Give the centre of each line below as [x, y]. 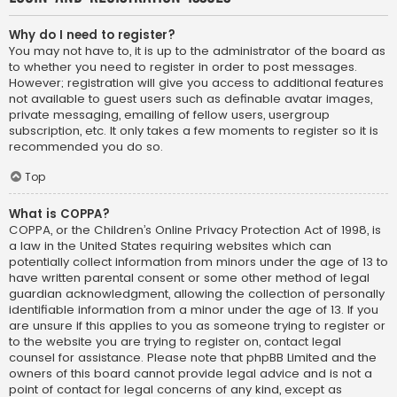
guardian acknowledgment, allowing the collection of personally [197, 294]
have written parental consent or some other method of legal [189, 278]
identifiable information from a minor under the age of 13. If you [194, 310]
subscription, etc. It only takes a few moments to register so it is [194, 131]
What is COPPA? [59, 214]
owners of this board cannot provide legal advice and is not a [191, 374]
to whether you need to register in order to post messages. [183, 67]
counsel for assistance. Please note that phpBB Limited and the [193, 358]
